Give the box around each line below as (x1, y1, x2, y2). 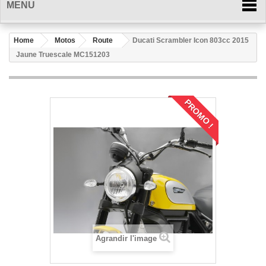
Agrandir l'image (96, 234, 157, 243)
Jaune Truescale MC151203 (16, 50, 110, 59)
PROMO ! (182, 97, 216, 131)
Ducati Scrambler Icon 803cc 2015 (132, 36, 249, 45)
